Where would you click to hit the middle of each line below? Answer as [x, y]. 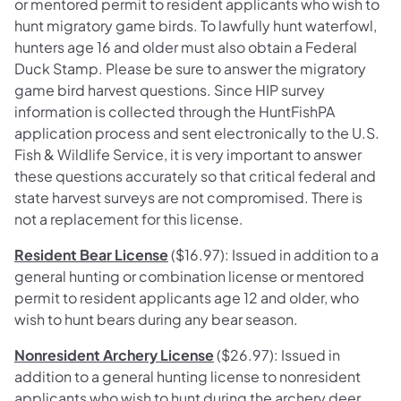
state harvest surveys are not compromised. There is [188, 198]
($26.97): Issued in [277, 355]
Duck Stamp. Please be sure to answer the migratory [190, 69]
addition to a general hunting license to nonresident [188, 377]
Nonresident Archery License [114, 355]
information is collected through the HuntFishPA [175, 112]
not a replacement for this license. [129, 219]
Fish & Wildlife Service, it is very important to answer [188, 155]
